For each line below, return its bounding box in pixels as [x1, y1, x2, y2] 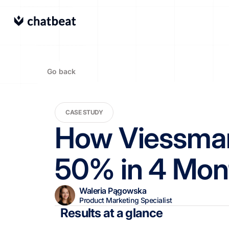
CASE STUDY [65, 108, 103, 116]
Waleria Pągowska [79, 186, 147, 196]
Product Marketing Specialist [79, 196, 172, 204]
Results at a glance [60, 205, 163, 220]
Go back [47, 67, 76, 76]
